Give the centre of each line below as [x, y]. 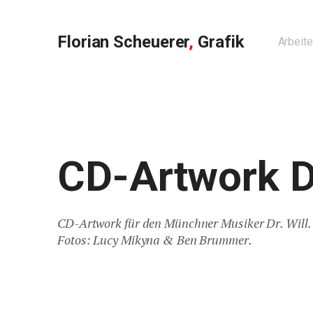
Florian [83, 42]
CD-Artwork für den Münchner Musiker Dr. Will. [184, 223]
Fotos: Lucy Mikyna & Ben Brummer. [155, 240]
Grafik [219, 42]
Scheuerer [149, 42]
